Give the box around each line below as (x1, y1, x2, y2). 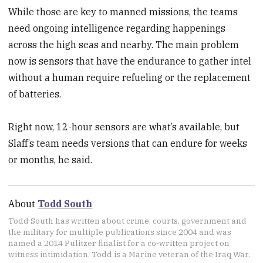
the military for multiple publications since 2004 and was (8, 226, 232, 237)
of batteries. (8, 87, 62, 100)
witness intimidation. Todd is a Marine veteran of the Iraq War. (8, 248, 251, 259)
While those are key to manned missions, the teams (8, 5, 238, 18)
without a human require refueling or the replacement (8, 71, 251, 83)
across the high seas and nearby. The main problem (8, 38, 240, 50)
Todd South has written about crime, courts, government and (8, 215, 247, 226)
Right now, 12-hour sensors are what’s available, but (8, 121, 240, 133)
